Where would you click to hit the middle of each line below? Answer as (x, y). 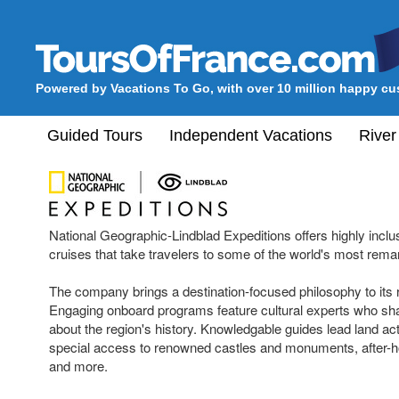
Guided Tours (95, 135)
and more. (78, 366)
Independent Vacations (251, 135)
